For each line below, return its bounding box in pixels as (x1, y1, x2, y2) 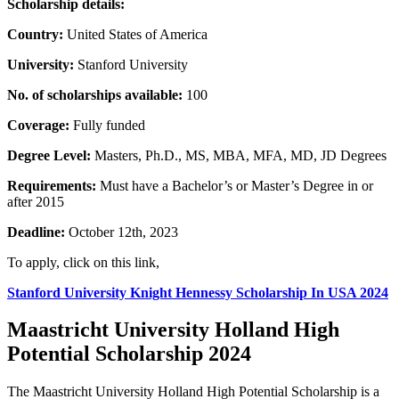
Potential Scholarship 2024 (7, 342, 251, 366)
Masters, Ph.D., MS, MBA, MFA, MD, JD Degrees (91, 147, 387, 163)
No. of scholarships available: (7, 86, 186, 102)
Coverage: (7, 117, 69, 133)
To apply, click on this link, (7, 254, 159, 270)
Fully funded (69, 117, 145, 133)
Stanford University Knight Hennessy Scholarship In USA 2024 (7, 284, 388, 300)
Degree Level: (7, 147, 91, 163)
